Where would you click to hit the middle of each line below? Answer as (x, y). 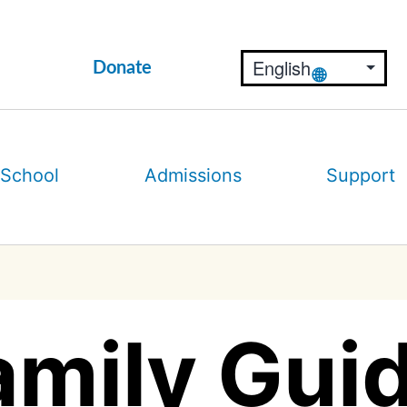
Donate (123, 68)
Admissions (193, 175)
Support (361, 175)
